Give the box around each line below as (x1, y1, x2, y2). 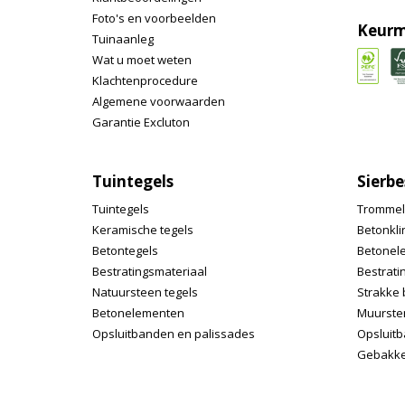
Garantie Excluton (92, 114, 190, 130)
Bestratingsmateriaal (92, 263, 207, 279)
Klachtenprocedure (92, 72, 198, 89)
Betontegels (92, 242, 158, 259)
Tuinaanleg (92, 31, 154, 47)
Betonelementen (92, 305, 184, 321)
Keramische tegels (92, 221, 193, 238)
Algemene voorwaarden (92, 93, 225, 109)
